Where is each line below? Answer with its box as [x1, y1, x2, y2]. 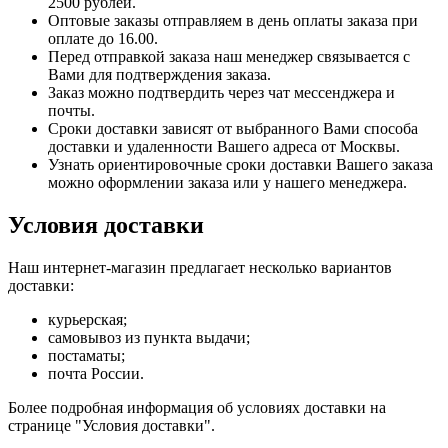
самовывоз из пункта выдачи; [48, 329, 250, 347]
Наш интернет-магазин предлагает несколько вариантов [8, 259, 392, 277]
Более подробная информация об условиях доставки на [8, 399, 386, 417]
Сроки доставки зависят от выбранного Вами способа [48, 120, 418, 138]
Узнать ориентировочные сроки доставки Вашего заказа [48, 156, 433, 174]
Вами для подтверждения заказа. [48, 66, 275, 84]
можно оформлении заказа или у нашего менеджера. [48, 174, 411, 192]
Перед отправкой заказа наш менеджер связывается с [48, 48, 410, 66]
